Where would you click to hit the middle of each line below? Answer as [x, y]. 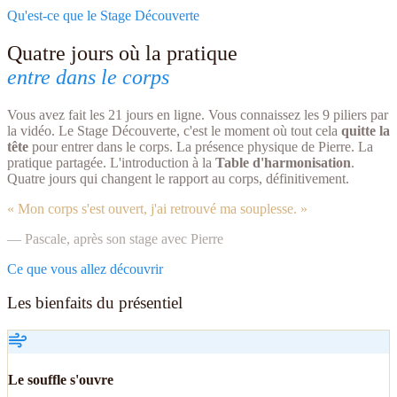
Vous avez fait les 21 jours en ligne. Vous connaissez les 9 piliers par [198, 114]
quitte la [366, 130]
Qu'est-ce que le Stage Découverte [103, 15]
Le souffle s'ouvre [61, 380]
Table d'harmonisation [283, 162]
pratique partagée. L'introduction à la [111, 162]
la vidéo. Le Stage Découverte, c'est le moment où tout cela [174, 130]
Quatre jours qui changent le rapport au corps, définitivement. [178, 178]
